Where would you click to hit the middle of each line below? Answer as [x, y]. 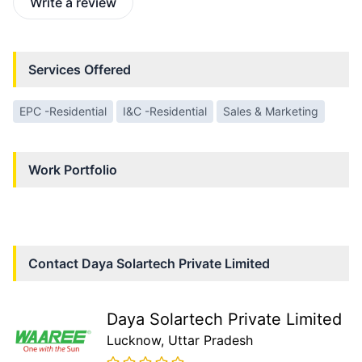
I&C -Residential [165, 112]
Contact [55, 264]
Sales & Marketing [271, 112]
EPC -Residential [63, 112]
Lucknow [134, 341]
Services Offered [80, 70]
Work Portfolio [73, 170]
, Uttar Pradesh [207, 341]
